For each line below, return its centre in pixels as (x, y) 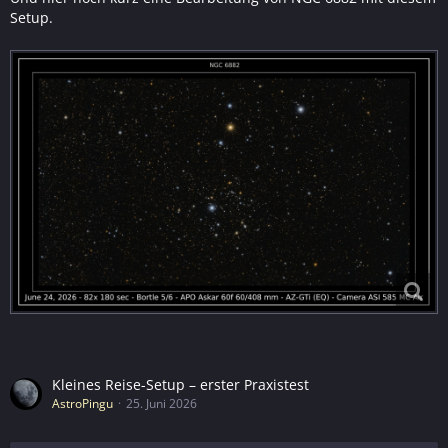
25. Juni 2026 (161, 404)
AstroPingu (82, 404)
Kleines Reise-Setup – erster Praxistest (180, 385)
